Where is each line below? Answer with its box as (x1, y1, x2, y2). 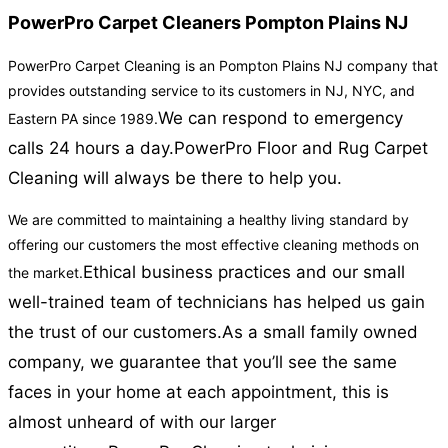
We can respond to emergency (158, 108, 403, 129)
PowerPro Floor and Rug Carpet (174, 138, 428, 159)
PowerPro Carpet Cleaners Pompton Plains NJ (8, 12, 408, 34)
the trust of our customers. (8, 322, 222, 343)
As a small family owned (222, 322, 418, 343)
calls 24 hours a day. (8, 138, 174, 159)
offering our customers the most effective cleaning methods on (8, 236, 419, 254)
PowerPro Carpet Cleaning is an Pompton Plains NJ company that (8, 57, 438, 75)
